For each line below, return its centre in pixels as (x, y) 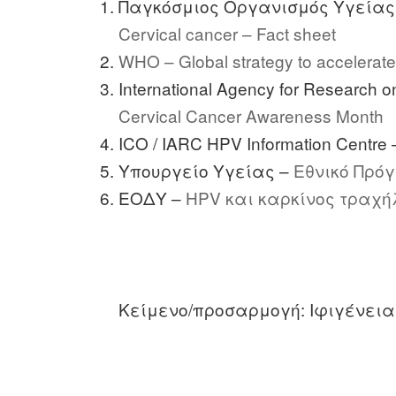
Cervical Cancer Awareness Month (251, 115)
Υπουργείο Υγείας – (204, 170)
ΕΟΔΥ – (152, 197)
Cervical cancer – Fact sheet (228, 33)
